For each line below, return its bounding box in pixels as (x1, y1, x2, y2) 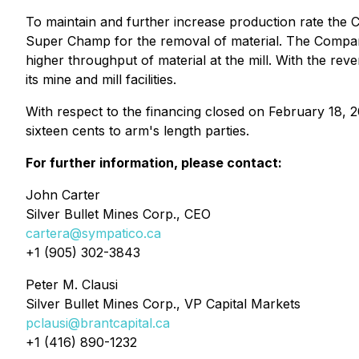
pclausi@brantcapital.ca (26, 315, 170, 331)
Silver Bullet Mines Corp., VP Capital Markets (26, 296, 301, 312)
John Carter (26, 187, 100, 203)
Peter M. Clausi (26, 276, 118, 292)
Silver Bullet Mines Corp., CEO (26, 206, 211, 222)
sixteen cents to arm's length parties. (26, 123, 249, 139)
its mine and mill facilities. (26, 71, 176, 87)
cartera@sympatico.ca (26, 225, 161, 241)
